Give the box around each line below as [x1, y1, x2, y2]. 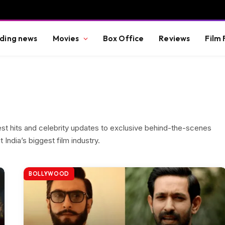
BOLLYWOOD [29, 170, 69, 177]
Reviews [159, 33, 190, 43]
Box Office [102, 33, 144, 43]
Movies [52, 33, 79, 43]
